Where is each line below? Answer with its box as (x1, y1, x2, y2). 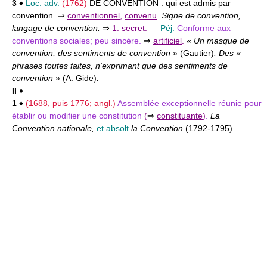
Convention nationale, (12, 123, 97, 133)
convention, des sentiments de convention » (12, 48, 180, 58)
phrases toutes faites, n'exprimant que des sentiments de (12, 60, 228, 70)
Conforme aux (177, 23, 231, 33)
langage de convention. (12, 23, 103, 33)
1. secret (112, 23, 145, 33)
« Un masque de (187, 35, 249, 45)
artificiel (153, 35, 182, 45)
